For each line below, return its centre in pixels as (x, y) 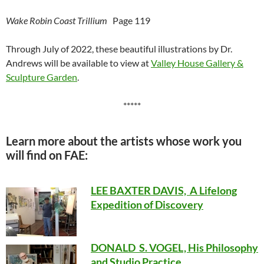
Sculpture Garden (42, 77)
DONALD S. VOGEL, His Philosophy (174, 247)
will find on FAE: (47, 155)
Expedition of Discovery (147, 204)
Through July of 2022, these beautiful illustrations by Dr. (119, 48)
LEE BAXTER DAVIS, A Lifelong (164, 190)
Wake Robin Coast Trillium (57, 20)
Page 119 (129, 20)
